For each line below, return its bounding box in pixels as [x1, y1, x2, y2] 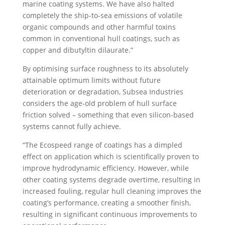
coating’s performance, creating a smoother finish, [22, 198, 191, 208]
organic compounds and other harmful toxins [22, 22, 176, 32]
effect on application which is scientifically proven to [22, 152, 199, 162]
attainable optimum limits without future [22, 75, 161, 85]
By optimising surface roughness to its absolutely [22, 64, 188, 74]
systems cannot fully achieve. [22, 122, 121, 132]
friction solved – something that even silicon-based [22, 110, 194, 120]
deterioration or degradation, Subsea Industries [22, 87, 183, 97]
